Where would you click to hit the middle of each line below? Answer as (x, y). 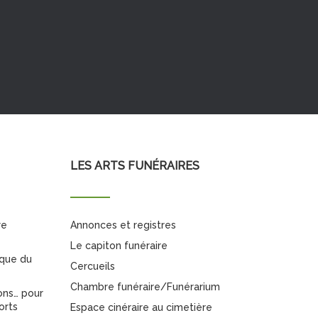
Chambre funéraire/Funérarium (145, 287)
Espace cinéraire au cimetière (141, 307)
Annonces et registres (123, 225)
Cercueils (92, 266)
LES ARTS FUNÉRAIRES (135, 166)
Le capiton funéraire (119, 246)
